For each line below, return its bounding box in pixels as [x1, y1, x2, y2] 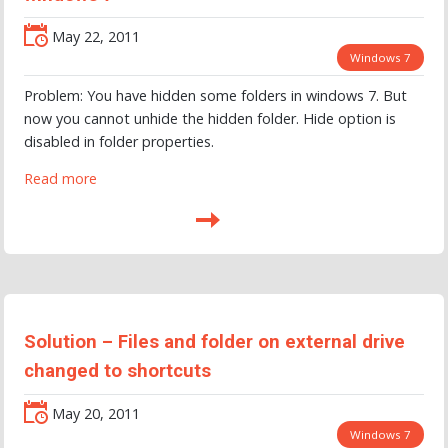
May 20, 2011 [48, 403, 140, 423]
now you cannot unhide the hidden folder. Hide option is [24, 108, 396, 128]
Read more [24, 169, 97, 189]
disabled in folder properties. [24, 131, 214, 151]
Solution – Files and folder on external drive [24, 331, 405, 354]
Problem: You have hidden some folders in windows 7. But [24, 85, 407, 105]
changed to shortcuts [24, 360, 211, 383]
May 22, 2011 [48, 27, 140, 47]
